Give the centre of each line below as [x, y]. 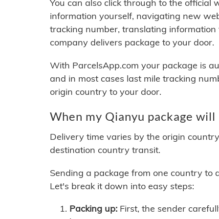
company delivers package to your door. [132, 43]
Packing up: [93, 209]
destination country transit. [105, 150]
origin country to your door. [106, 92]
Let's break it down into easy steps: [122, 186]
